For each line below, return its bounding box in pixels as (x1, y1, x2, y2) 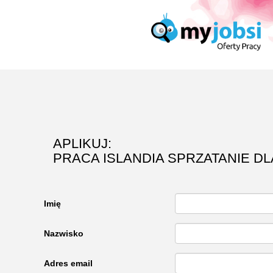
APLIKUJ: (53, 136, 112, 151)
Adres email (44, 258, 93, 268)
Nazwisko (44, 229, 83, 238)
